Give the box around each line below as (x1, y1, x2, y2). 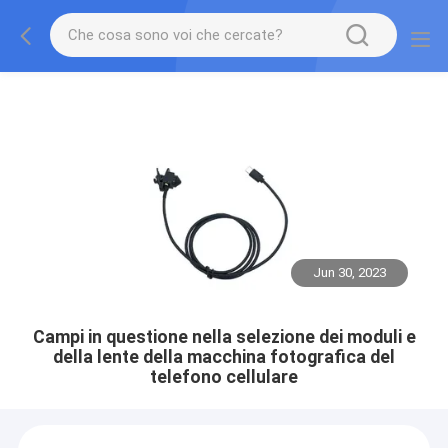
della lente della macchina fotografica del (53, 346, 395, 367)
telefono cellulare (150, 366, 298, 387)
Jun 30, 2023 (313, 265, 387, 281)
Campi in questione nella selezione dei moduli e (32, 326, 416, 347)
